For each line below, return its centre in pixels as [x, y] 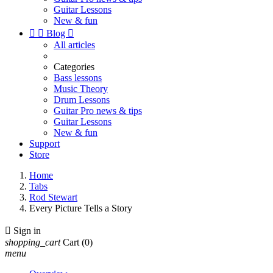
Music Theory [81, 89]
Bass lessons [78, 78]
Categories [74, 67]
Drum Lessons [82, 100]
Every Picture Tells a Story [81, 208]
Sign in [27, 231]
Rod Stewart [53, 197]
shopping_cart [33, 242]
